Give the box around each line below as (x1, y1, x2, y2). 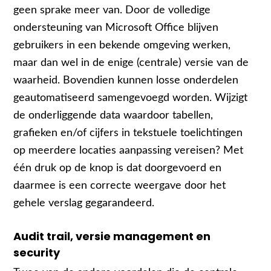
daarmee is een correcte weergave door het (13, 180, 226, 191)
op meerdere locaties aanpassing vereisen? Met (13, 145, 244, 156)
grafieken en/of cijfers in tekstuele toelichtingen (13, 128, 243, 139)
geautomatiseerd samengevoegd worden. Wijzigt (13, 93, 248, 103)
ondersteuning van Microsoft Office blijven (13, 22, 219, 33)
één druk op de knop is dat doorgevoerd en (13, 163, 222, 174)
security (13, 245, 60, 261)
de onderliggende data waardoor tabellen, (13, 110, 214, 121)
